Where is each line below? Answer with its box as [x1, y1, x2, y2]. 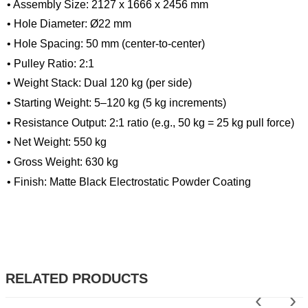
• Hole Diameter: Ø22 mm [7, 18, 131, 30]
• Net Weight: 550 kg [7, 136, 107, 148]
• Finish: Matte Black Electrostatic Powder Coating [7, 175, 251, 188]
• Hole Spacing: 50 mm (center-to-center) [7, 37, 205, 49]
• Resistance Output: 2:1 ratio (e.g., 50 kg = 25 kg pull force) [7, 116, 294, 129]
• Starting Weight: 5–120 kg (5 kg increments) [7, 96, 226, 109]
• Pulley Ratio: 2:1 [7, 57, 94, 69]
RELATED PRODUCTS [5, 270, 148, 286]
